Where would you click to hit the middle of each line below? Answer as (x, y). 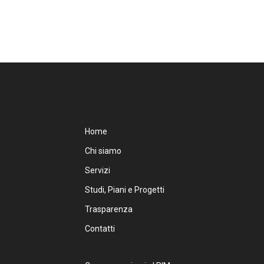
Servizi (98, 170)
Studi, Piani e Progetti (125, 189)
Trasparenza (109, 209)
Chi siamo (103, 151)
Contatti (100, 228)
